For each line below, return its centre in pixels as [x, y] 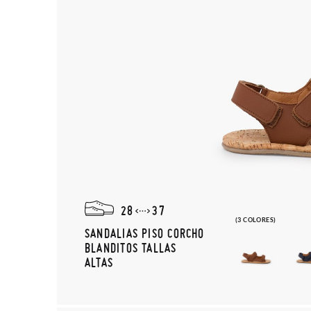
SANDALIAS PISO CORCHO [145, 233]
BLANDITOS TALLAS [131, 247]
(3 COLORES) [255, 220]
